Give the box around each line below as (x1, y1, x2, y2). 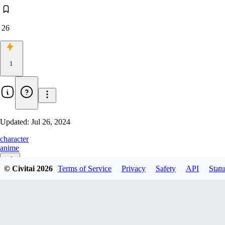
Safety (156, 164, 176, 173)
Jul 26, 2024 (31, 118, 70, 127)
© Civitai (4, 164, 37, 173)
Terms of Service (58, 164, 111, 173)
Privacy (122, 164, 146, 173)
